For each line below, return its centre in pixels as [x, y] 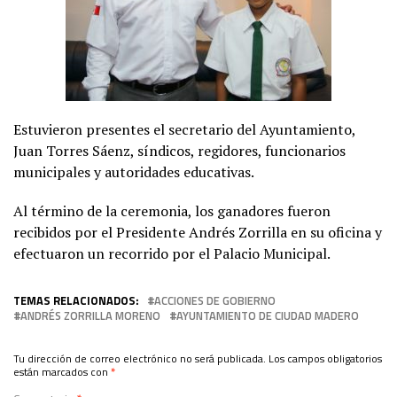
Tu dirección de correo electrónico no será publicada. [140, 359]
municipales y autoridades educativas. [134, 172]
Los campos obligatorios [325, 359]
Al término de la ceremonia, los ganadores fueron [172, 211]
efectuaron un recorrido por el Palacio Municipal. [172, 254]
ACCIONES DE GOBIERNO [215, 301]
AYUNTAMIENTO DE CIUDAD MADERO [268, 316]
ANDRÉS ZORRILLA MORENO [90, 316]
